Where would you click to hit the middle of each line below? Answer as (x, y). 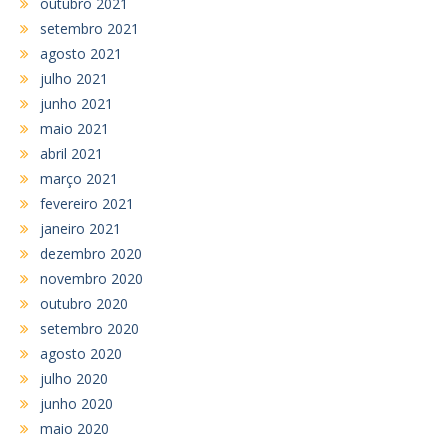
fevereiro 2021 (87, 203)
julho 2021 (74, 78)
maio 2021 (74, 128)
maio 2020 (74, 428)
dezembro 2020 (91, 253)
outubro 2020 (84, 303)
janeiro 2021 (80, 228)
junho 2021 (76, 103)
